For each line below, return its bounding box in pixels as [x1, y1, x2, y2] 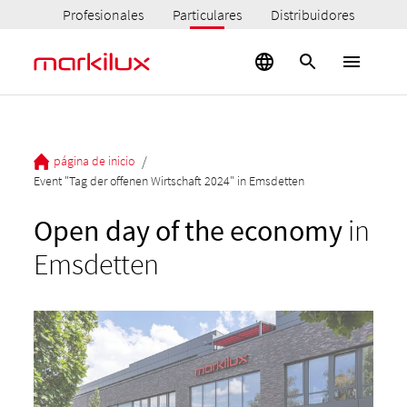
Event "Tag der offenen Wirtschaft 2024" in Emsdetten [34, 173, 305, 189]
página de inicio [54, 152, 135, 169]
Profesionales [63, 5, 144, 24]
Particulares [173, 5, 243, 24]
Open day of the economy [34, 213, 343, 249]
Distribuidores [271, 5, 355, 24]
